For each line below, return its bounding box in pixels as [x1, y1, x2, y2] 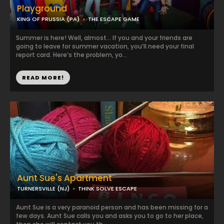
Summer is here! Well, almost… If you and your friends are [16, 33, 192, 42]
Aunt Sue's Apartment [17, 172, 112, 184]
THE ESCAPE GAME [88, 15, 139, 23]
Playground [17, 2, 67, 14]
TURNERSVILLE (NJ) [17, 184, 69, 192]
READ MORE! [22, 73, 64, 81]
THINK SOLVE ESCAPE [78, 184, 137, 192]
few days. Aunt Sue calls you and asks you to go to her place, [16, 211, 203, 220]
